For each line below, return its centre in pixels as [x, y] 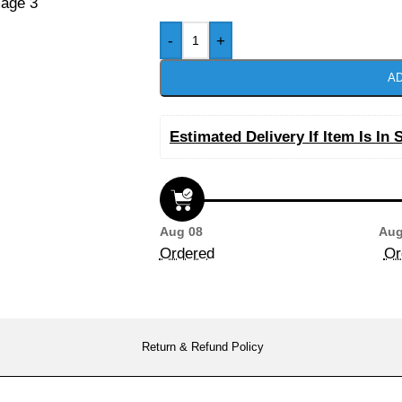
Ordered [187, 253]
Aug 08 [181, 232]
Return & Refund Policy [202, 346]
